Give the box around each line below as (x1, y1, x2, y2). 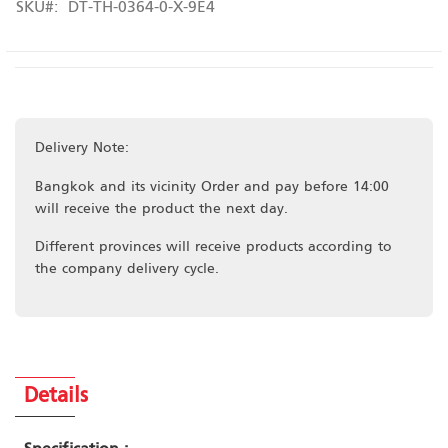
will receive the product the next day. (35, 197, 288, 221)
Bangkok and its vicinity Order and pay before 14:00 (35, 175, 389, 199)
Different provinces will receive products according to (35, 235, 392, 259)
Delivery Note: (35, 137, 129, 161)
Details (24, 380, 88, 414)
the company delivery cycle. (35, 257, 219, 281)
